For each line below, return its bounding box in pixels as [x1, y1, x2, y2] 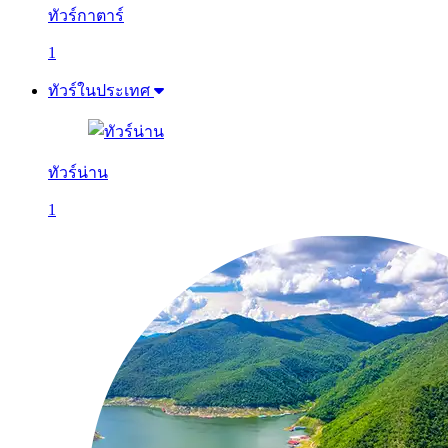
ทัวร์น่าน [48, 164, 108, 181]
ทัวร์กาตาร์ [48, 7, 124, 24]
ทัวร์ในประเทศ [48, 82, 150, 99]
